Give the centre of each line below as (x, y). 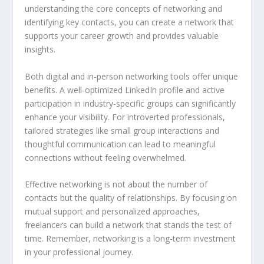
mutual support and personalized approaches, (113, 211)
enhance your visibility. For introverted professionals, (125, 117)
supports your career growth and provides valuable (122, 36)
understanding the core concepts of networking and (124, 9)
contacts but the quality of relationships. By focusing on (131, 197)
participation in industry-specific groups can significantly (131, 103)
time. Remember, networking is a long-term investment (131, 238)
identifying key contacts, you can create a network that (130, 22)
